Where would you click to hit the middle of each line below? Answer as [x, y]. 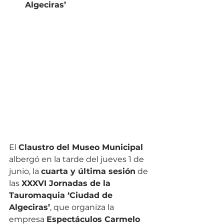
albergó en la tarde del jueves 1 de [77, 159]
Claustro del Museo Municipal [81, 147]
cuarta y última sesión [88, 171]
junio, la [25, 171]
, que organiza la [83, 207]
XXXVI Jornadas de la [67, 183]
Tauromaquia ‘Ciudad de [62, 195]
